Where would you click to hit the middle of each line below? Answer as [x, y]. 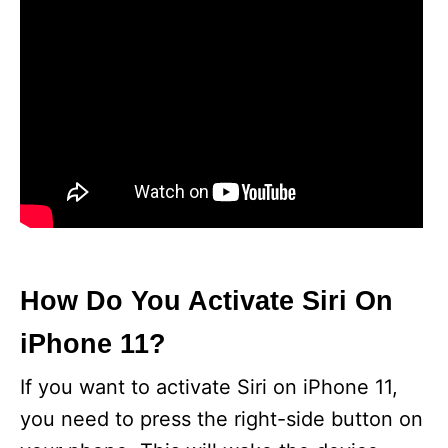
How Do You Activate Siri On [206, 301]
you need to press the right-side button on [221, 419]
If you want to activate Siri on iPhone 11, [209, 387]
